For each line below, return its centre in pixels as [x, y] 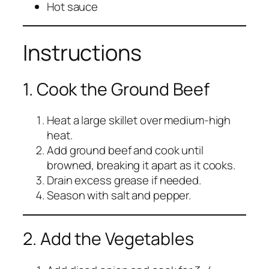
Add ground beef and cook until [125, 150]
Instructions [82, 53]
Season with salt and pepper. [119, 195]
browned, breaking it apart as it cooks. [141, 165]
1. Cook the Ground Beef [116, 89]
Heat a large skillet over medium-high [139, 120]
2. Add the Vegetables [108, 239]
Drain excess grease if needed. [124, 180]
